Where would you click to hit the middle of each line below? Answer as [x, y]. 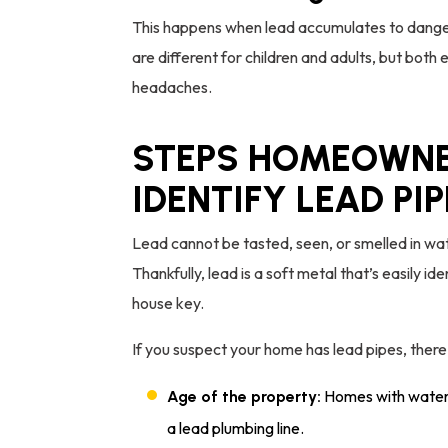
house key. [168, 302]
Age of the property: [244, 396]
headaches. [172, 86]
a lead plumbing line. [235, 427]
